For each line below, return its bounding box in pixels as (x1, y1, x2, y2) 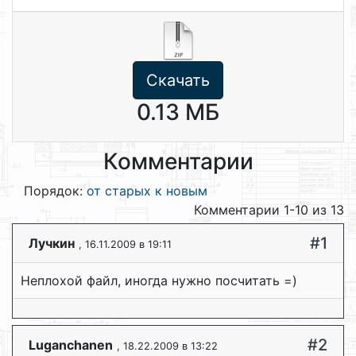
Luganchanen (29, 337, 113, 353)
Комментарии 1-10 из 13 (194, 202, 344, 218)
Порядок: (24, 183, 87, 199)
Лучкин (29, 235, 75, 251)
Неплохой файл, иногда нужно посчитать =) (21, 273, 297, 288)
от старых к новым (87, 183, 207, 199)
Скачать (146, 71, 210, 90)
